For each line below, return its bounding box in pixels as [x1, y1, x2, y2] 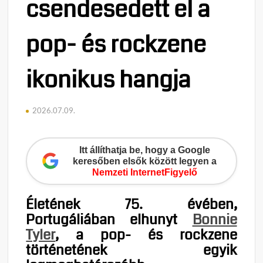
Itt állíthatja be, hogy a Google [79, 144, 210, 155]
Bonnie [192, 209, 237, 230]
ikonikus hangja [26, 63, 191, 96]
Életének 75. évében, [26, 194, 237, 214]
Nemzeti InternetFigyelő [92, 167, 197, 177]
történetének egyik [26, 240, 237, 260]
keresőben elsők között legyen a [72, 156, 217, 166]
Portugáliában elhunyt [26, 209, 193, 230]
